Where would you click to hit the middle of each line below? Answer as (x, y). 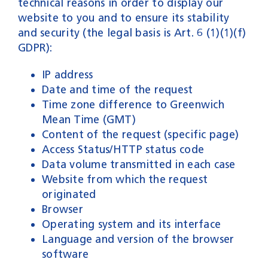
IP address (67, 74)
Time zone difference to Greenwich (133, 104)
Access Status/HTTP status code (123, 149)
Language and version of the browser (138, 239)
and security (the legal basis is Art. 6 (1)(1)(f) (132, 33)
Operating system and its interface (131, 224)
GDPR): (35, 48)
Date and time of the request (117, 89)
